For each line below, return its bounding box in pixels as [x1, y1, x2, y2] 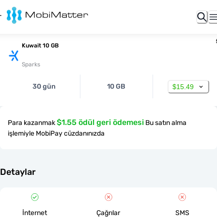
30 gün [32, 82, 56, 91]
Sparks [22, 61, 40, 68]
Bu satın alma [145, 119, 186, 127]
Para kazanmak [8, 119, 55, 127]
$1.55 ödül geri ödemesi [57, 118, 144, 127]
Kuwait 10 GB [22, 42, 59, 49]
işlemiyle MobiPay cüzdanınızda [8, 129, 105, 138]
